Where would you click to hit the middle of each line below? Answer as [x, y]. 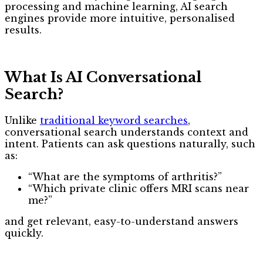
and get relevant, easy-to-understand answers [122, 222]
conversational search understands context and [127, 132]
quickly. [24, 233]
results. [23, 30]
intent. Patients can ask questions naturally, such [130, 144]
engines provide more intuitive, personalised [120, 18]
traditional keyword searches [114, 121]
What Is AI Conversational [103, 77]
